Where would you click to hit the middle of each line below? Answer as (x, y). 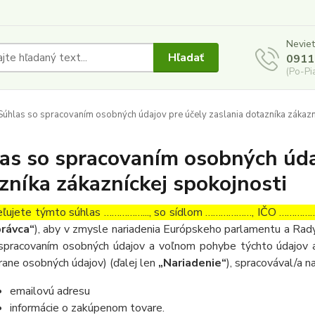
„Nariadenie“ (192, 263)
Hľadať (186, 57)
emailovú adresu (50, 291)
